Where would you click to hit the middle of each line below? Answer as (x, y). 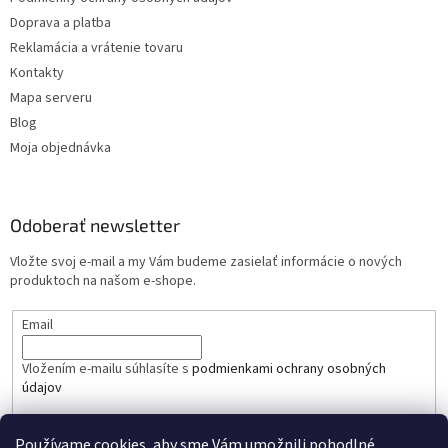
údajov (41, 387)
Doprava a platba (60, 23)
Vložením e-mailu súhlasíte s (106, 368)
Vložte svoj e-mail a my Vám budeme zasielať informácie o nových (206, 262)
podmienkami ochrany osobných (288, 368)
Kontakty (37, 73)
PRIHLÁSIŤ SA (80, 434)
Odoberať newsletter (95, 225)
